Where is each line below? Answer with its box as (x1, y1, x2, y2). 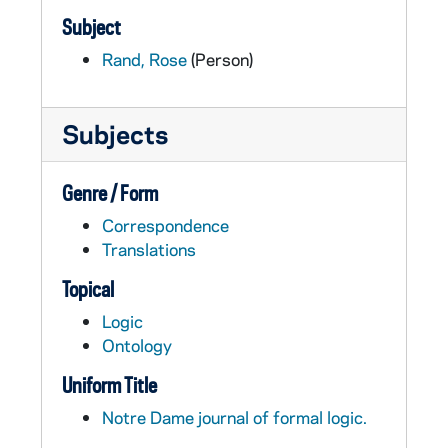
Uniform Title (62, 372, 157, 398)
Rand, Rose (102, 48, 187, 70)
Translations (102, 238, 196, 260)
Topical (62, 276, 114, 302)
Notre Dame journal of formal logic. (102, 406, 367, 428)
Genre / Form (62, 180, 158, 206)
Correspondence (102, 214, 229, 236)
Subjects (62, 117, 168, 150)
